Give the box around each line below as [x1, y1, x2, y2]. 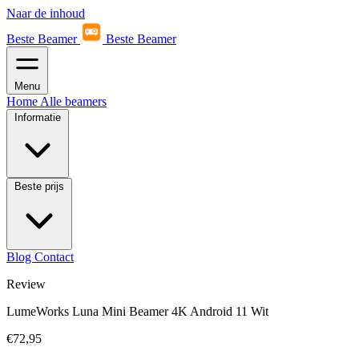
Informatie [14, 111, 61, 123]
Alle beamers [40, 95, 107, 108]
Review [6, 277, 46, 291]
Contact [34, 250, 74, 264]
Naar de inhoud [6, 6, 85, 20]
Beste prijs [14, 180, 64, 192]
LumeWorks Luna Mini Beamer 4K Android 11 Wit [6, 305, 268, 318]
